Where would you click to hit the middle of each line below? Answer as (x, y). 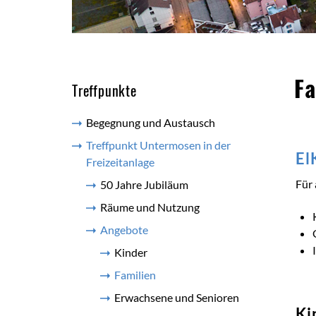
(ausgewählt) (187, 275)
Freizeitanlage (120, 162)
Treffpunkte (104, 90)
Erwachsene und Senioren (177, 297)
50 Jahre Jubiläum (144, 184)
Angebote (124, 230)
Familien (135, 275)
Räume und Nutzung (150, 207)
